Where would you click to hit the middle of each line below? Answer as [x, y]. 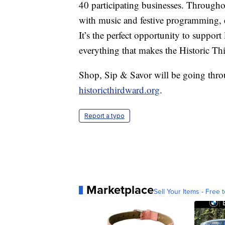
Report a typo [104, 116]
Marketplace [120, 190]
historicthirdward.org [119, 90]
